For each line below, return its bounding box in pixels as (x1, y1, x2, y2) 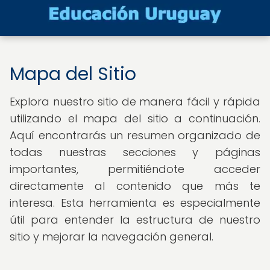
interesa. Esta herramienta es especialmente (10, 195, 260, 210)
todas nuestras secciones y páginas (10, 145, 260, 160)
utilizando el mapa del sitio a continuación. (10, 111, 260, 126)
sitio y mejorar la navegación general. (10, 229, 213, 244)
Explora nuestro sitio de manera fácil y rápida (10, 94, 260, 109)
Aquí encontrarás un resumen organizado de (10, 128, 260, 143)
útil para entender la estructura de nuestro (10, 212, 260, 227)
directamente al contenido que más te (10, 178, 260, 193)
